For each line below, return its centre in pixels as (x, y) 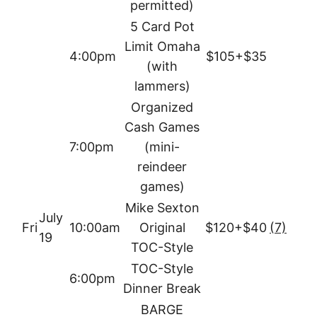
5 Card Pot (162, 27)
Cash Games (162, 127)
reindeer (162, 167)
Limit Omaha (162, 47)
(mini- (162, 147)
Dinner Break (162, 289)
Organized (162, 108)
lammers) (162, 86)
